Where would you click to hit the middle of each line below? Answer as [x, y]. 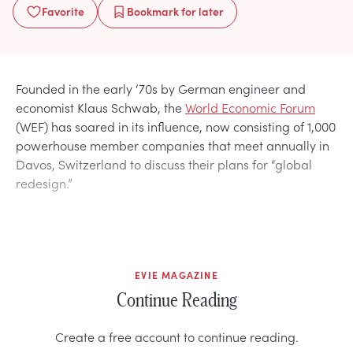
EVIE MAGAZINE [176, 275]
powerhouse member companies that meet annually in [173, 145]
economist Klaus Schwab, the [100, 107]
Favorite [63, 11]
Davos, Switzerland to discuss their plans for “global [164, 163]
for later [201, 11]
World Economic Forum [250, 107]
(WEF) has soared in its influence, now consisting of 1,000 [176, 126]
